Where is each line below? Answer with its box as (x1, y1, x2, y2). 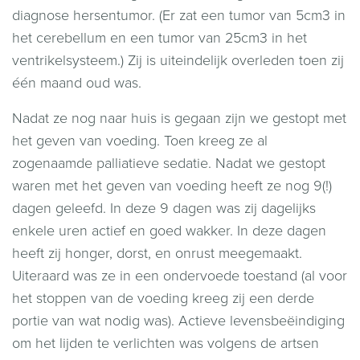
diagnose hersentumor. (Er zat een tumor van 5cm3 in (12, 5, 346, 26)
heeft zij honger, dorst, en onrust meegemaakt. (12, 243, 302, 264)
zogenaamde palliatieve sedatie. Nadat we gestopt (12, 153, 325, 174)
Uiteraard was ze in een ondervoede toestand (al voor (12, 265, 347, 286)
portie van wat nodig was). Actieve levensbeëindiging (12, 310, 345, 331)
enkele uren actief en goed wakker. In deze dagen (12, 220, 326, 241)
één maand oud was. (12, 72, 145, 93)
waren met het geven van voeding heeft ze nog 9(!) (12, 175, 332, 196)
